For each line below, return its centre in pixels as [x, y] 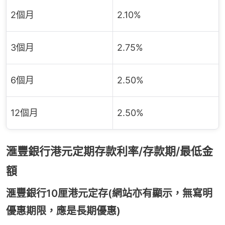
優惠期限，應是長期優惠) [63, 211]
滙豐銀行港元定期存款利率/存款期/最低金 [109, 151]
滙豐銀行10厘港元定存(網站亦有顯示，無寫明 [109, 193]
